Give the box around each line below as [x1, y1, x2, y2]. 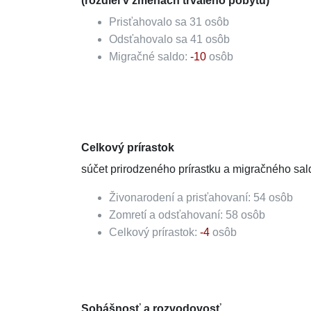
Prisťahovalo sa [109, 16, 190, 28]
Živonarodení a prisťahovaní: [109, 192, 253, 203]
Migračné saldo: [109, 51, 190, 62]
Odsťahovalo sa [109, 33, 190, 45]
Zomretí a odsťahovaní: [109, 209, 226, 221]
